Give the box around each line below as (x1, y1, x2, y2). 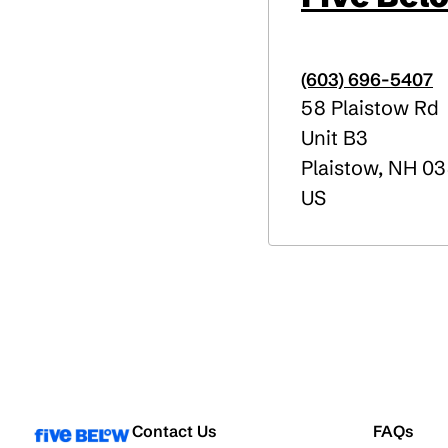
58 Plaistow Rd (301, 95, 439, 120)
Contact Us (132, 420, 217, 441)
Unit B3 (301, 125, 368, 150)
